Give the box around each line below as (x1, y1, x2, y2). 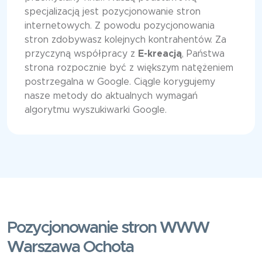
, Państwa (182, 49, 225, 59)
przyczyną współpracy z (25, 49, 138, 59)
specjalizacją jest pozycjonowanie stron (25, 7, 201, 17)
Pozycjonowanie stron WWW (7, 220, 209, 237)
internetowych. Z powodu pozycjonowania (25, 21, 215, 31)
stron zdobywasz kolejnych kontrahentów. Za (25, 35, 226, 45)
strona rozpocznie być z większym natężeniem (25, 63, 233, 73)
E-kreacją (138, 49, 182, 59)
